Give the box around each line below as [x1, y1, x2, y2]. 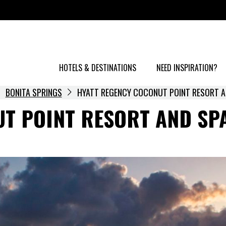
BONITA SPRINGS [5, 86, 62, 99]
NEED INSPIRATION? [156, 62, 217, 74]
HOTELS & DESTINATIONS [59, 62, 136, 74]
